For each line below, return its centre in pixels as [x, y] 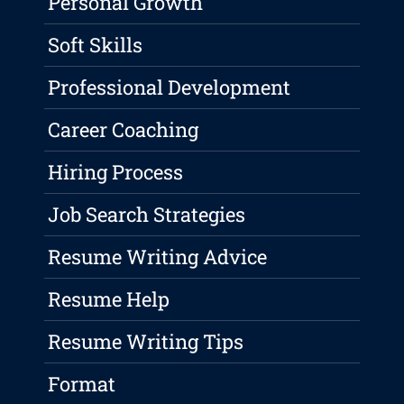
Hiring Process [116, 172]
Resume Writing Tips [146, 342]
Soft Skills [96, 45]
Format [82, 384]
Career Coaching [124, 130]
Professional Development [170, 87]
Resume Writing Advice [158, 257]
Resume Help [109, 299]
